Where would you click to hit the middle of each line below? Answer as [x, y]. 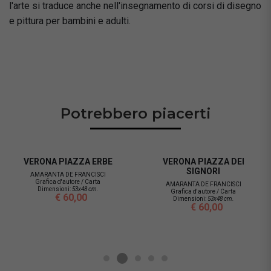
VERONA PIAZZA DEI [203, 162]
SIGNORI [203, 171]
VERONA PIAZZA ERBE [68, 162]
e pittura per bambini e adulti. [70, 21]
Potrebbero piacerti [135, 113]
